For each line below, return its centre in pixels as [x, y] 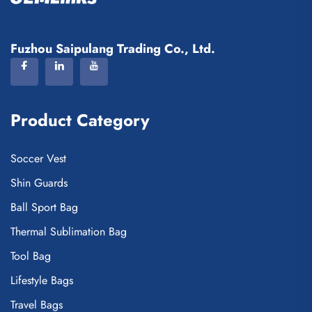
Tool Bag [31, 256]
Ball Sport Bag [44, 208]
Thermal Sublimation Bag [69, 232]
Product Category [80, 120]
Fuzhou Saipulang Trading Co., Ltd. [113, 49]
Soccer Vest [38, 159]
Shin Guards [39, 183]
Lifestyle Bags [42, 281]
